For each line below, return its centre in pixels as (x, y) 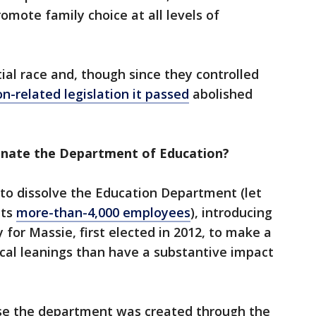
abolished (221, 94)
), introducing (231, 213)
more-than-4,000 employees (103, 213)
